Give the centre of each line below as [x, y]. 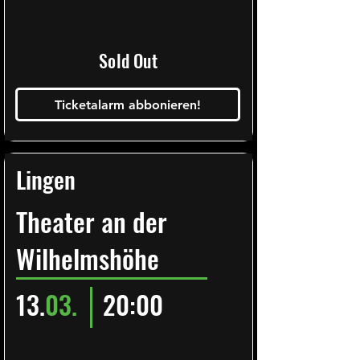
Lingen [46, 179]
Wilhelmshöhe [88, 258]
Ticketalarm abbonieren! [128, 104]
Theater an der [92, 221]
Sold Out [128, 60]
